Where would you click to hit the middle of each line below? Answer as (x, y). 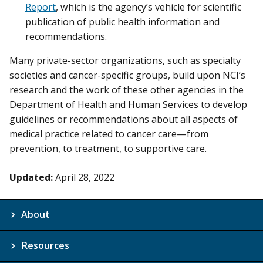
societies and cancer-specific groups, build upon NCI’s (127, 75)
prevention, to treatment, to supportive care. (108, 148)
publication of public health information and (122, 21)
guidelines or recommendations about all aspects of (124, 119)
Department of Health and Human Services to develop (128, 104)
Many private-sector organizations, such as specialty (125, 60)
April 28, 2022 (85, 177)
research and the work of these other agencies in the (127, 90)
